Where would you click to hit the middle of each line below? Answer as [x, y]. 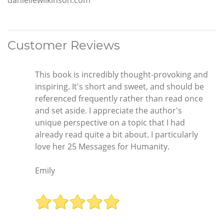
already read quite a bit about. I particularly [116, 134]
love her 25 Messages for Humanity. [102, 146]
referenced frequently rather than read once [119, 98]
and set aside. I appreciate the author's [108, 110]
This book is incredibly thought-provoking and [121, 74]
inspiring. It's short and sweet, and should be [119, 86]
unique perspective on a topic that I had [110, 122]
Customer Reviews [64, 45]
